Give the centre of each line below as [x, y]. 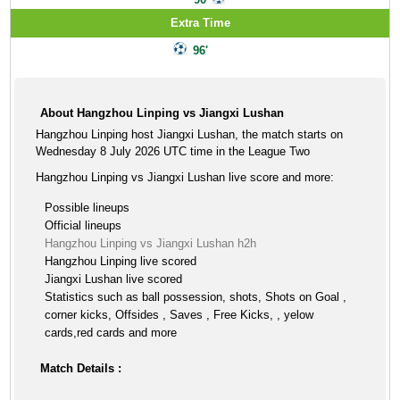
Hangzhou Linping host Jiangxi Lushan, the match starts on [190, 134]
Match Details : [81, 368]
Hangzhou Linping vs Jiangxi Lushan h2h [151, 243]
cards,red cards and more [111, 333]
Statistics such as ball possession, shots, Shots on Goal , [196, 297]
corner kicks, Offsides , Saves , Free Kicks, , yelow [179, 315]
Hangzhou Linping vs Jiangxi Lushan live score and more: [185, 177]
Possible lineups [87, 208]
